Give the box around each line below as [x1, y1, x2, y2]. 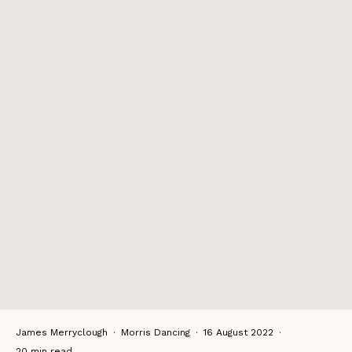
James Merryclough [16, 327, 108, 338]
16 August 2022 [203, 327, 273, 338]
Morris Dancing [121, 327, 190, 338]
